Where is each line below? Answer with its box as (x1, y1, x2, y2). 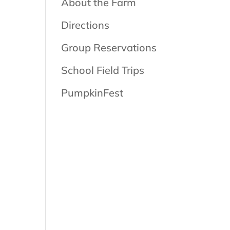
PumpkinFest (61, 86, 124, 100)
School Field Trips (61, 64, 145, 77)
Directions (61, 18, 110, 32)
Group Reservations (61, 41, 157, 54)
